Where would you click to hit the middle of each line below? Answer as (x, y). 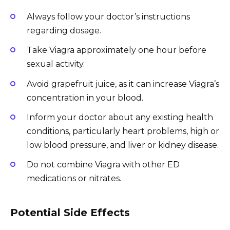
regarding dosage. (64, 31)
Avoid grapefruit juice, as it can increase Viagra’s (123, 84)
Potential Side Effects (70, 212)
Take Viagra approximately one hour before (117, 50)
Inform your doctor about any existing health (120, 117)
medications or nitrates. (74, 178)
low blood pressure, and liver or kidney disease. (123, 145)
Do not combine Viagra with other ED (103, 164)
